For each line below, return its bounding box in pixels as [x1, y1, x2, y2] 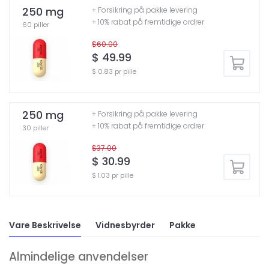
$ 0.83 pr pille [92, 67, 137, 76]
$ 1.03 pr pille [92, 170, 134, 180]
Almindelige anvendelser [9, 248, 148, 265]
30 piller [22, 123, 49, 133]
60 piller [22, 19, 49, 29]
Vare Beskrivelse [9, 219, 81, 231]
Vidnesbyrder [95, 219, 155, 231]
